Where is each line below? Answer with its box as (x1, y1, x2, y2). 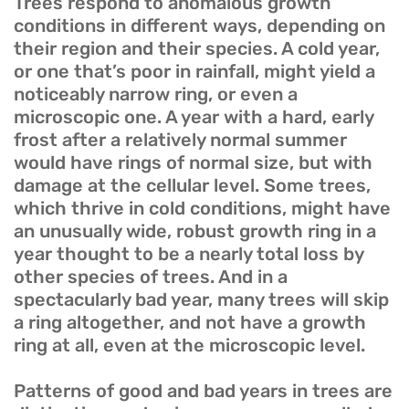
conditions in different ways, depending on (14, 15, 385, 37)
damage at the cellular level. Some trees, (14, 174, 371, 197)
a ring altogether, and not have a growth (14, 311, 366, 334)
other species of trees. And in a (14, 266, 288, 288)
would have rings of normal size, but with (14, 152, 372, 174)
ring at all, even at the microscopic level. (14, 334, 365, 357)
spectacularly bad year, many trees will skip (14, 288, 389, 311)
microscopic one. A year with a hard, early (14, 106, 373, 129)
